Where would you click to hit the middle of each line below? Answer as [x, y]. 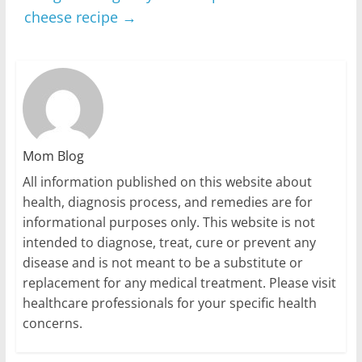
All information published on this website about [167, 181]
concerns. [52, 323]
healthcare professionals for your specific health [169, 303]
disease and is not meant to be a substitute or [162, 262]
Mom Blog [53, 156]
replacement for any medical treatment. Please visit [179, 282]
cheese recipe [73, 17]
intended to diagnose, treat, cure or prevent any [169, 242]
